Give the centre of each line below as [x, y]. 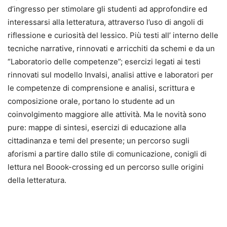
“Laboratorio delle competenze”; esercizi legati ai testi [104, 61]
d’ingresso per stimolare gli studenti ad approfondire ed [107, 9]
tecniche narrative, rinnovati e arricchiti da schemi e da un [111, 48]
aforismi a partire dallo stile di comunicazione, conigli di [107, 154]
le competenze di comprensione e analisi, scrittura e [101, 88]
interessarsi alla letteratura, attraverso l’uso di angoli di [106, 22]
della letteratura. [37, 180]
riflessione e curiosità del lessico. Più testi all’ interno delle [113, 35]
